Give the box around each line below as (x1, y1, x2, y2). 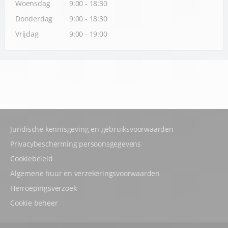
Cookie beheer (10, 197, 58, 208)
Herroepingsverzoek (10, 183, 77, 193)
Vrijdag (15, 28, 39, 39)
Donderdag (15, 13, 53, 23)
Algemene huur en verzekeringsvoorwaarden (10, 168, 160, 178)
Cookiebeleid (10, 153, 53, 163)
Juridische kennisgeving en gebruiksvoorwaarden (10, 124, 174, 134)
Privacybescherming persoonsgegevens (10, 138, 141, 149)
